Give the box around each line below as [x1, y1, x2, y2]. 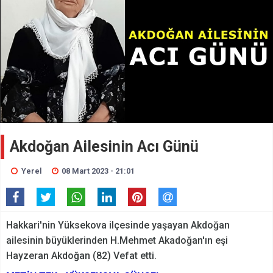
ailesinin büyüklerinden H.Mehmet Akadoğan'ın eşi [6, 234, 228, 246]
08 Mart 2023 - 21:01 [62, 166, 135, 175]
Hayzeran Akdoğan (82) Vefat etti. [6, 249, 157, 261]
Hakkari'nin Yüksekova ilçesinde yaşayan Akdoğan [6, 219, 230, 231]
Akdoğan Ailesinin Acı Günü [10, 137, 199, 155]
